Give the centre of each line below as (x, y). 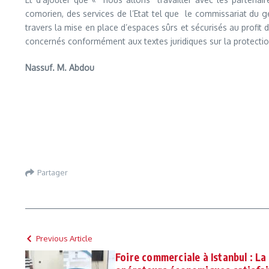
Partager (53, 172)
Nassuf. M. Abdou (60, 68)
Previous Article (64, 239)
